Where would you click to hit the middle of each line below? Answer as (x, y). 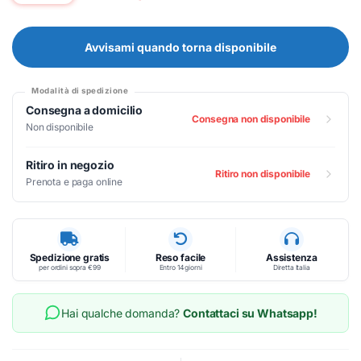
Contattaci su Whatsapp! (250, 313)
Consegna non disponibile (251, 119)
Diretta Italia (291, 267)
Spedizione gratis (70, 257)
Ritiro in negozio (70, 164)
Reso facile (180, 257)
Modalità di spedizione (80, 90)
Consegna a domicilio (85, 110)
